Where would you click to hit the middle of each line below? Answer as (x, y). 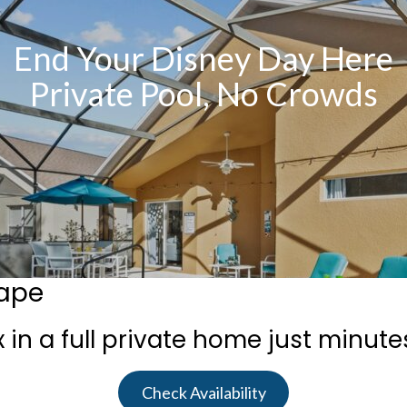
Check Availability (203, 392)
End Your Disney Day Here (203, 58)
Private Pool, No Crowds (203, 94)
